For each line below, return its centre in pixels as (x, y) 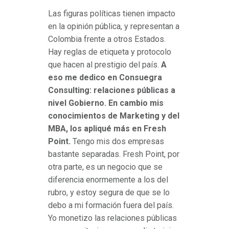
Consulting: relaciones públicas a (112, 90)
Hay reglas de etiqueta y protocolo (110, 52)
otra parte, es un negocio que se (105, 167)
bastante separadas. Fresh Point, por (114, 154)
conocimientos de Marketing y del (114, 116)
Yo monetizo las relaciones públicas (112, 218)
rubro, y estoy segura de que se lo (109, 193)
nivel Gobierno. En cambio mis (106, 103)
